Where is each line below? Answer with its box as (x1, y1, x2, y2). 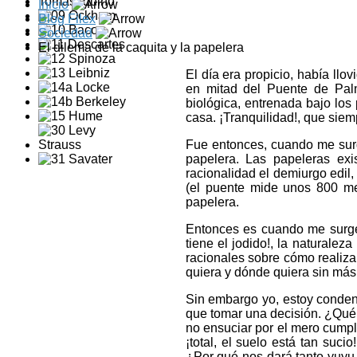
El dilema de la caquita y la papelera (38, 41, 244, 55)
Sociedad (38, 26, 92, 41)
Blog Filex (38, 12, 96, 26)
